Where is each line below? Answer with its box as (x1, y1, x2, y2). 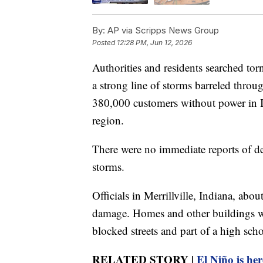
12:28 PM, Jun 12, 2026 (117, 38, 192, 47)
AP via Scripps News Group (105, 24, 219, 36)
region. (92, 112, 124, 127)
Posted (92, 38, 117, 47)
